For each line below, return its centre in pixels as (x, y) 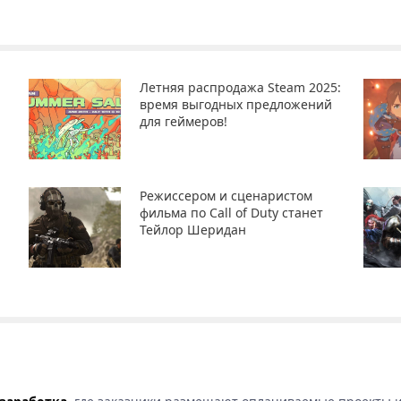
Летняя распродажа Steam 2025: (241, 87)
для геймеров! (184, 121)
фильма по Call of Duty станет (232, 212)
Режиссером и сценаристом (226, 195)
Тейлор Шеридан (193, 229)
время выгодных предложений (236, 104)
